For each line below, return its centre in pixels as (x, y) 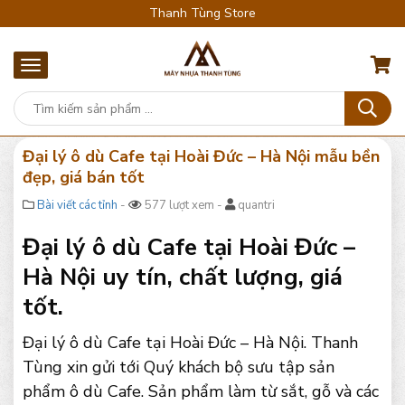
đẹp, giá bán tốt (84, 177)
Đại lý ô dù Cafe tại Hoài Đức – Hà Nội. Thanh (190, 343)
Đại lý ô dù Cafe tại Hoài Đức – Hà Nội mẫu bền (201, 156)
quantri (255, 205)
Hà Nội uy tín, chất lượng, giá (183, 277)
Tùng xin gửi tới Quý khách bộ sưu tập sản (179, 367)
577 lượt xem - (184, 205)
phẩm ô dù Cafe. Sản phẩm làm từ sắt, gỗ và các (201, 391)
